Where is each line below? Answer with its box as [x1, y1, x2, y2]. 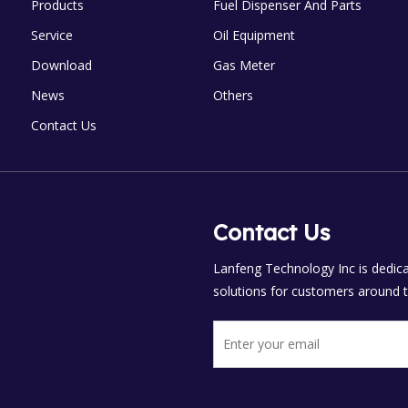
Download [31, 56, 92, 74]
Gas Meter [213, 56, 275, 74]
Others [213, 87, 253, 104]
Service [31, 26, 73, 44]
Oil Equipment [213, 26, 295, 44]
